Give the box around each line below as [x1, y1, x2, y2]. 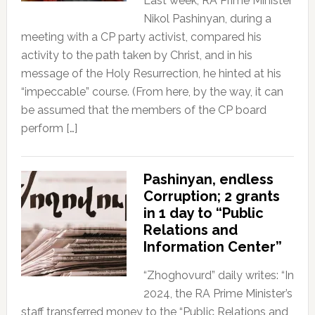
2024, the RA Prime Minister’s [143, 287, 292, 301]
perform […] [20, 122, 77, 136]
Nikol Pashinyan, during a [143, 12, 271, 26]
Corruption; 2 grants [143, 188, 280, 205]
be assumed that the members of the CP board [20, 103, 266, 117]
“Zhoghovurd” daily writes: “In [143, 269, 294, 283]
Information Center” [143, 238, 282, 256]
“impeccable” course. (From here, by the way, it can [20, 85, 283, 99]
